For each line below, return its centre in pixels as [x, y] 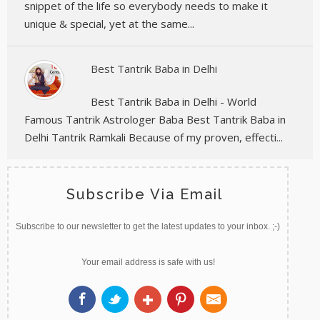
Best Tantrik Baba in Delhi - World [174, 101]
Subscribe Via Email [144, 194]
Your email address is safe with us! [148, 262]
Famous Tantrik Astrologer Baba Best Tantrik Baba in [155, 119]
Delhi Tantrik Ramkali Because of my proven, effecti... [154, 137]
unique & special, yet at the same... [109, 23]
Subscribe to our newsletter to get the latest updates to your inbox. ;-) [148, 226]
